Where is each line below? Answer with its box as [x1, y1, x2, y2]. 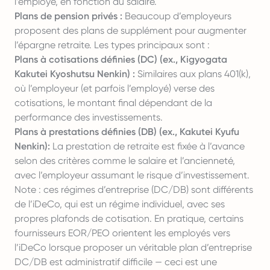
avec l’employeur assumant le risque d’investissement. [14, 169, 250, 181]
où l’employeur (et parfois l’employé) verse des [14, 83, 215, 94]
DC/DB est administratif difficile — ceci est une [14, 256, 217, 268]
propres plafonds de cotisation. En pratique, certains [14, 213, 243, 224]
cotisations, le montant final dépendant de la [14, 97, 212, 108]
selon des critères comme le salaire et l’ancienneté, [14, 155, 235, 166]
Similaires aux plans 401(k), [135, 68, 251, 80]
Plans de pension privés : [14, 10, 122, 22]
